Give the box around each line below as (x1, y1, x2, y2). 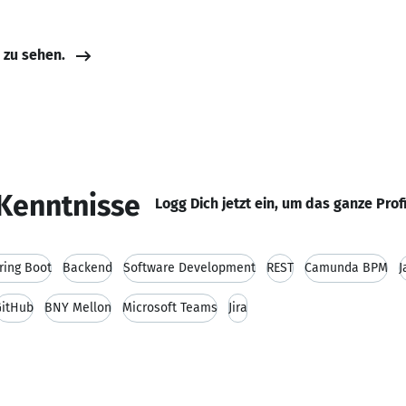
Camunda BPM (304, 260, 388, 275)
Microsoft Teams (122, 300, 217, 315)
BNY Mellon (44, 300, 111, 315)
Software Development (123, 260, 256, 275)
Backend (63, 260, 112, 275)
